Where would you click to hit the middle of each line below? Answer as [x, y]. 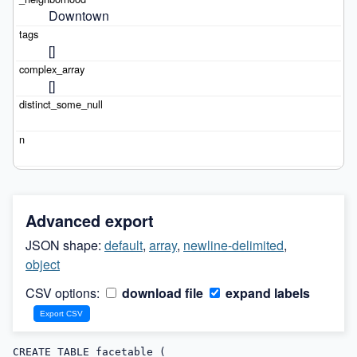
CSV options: [64, 292]
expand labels [266, 292]
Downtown [78, 16]
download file [161, 292]
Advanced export [90, 220]
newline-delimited [233, 245]
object [43, 264]
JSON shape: [65, 245]
